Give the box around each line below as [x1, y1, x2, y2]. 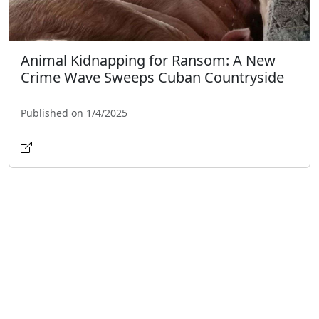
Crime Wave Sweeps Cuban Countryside [21, 67, 284, 87]
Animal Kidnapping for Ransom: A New [21, 50, 276, 70]
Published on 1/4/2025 [21, 105, 127, 120]
